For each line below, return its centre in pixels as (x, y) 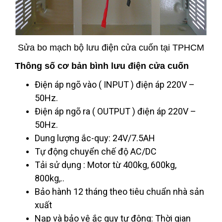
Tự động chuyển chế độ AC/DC (96, 151)
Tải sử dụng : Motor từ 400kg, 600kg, (106, 165)
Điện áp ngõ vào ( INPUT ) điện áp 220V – (115, 84)
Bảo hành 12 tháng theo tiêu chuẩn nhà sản (119, 192)
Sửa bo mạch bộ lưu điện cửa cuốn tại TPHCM (111, 48)
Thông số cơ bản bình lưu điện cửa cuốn (102, 66)
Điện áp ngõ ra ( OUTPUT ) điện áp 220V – (115, 111)
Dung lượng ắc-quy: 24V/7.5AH (95, 138)
